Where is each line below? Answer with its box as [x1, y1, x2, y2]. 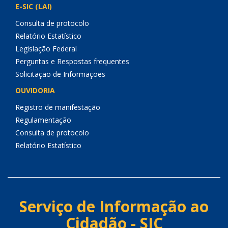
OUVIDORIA [15, 85, 55, 95]
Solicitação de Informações [15, 69, 105, 79]
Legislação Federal [15, 44, 77, 53]
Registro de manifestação [15, 102, 100, 112]
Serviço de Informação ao [19, 196, 209, 217]
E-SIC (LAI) [15, 2, 52, 11]
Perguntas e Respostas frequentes [15, 56, 129, 66]
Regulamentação [15, 115, 71, 125]
